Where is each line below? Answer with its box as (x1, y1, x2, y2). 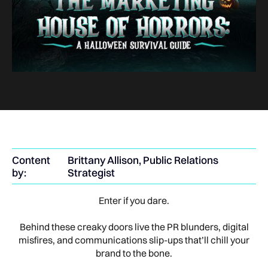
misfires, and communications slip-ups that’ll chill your (19, 234, 249, 246)
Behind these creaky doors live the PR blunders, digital (19, 221, 249, 233)
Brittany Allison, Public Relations (68, 154, 219, 166)
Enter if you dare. (99, 194, 169, 206)
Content (12, 154, 50, 166)
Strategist (68, 166, 115, 179)
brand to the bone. (96, 247, 172, 259)
